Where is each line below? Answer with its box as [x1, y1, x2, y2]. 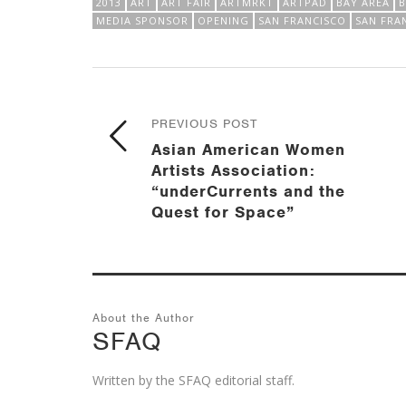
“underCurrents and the [151, 180, 345, 201]
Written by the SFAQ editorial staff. [92, 371, 295, 389]
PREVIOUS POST [151, 115, 257, 131]
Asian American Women [151, 139, 345, 159]
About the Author [92, 309, 195, 325]
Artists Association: [151, 159, 315, 180]
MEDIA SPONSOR [96, 13, 188, 27]
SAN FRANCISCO [258, 13, 346, 27]
